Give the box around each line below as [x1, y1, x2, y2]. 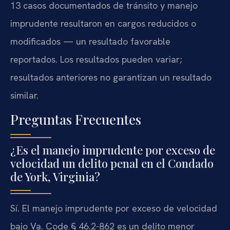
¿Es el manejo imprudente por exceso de [10, 142, 215, 158]
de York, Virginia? [10, 169, 100, 185]
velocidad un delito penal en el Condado [10, 156, 214, 171]
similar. [10, 89, 39, 101]
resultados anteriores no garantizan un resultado [10, 71, 212, 83]
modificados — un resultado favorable [10, 35, 170, 47]
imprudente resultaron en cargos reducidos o [10, 17, 196, 29]
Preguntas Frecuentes [10, 110, 141, 129]
